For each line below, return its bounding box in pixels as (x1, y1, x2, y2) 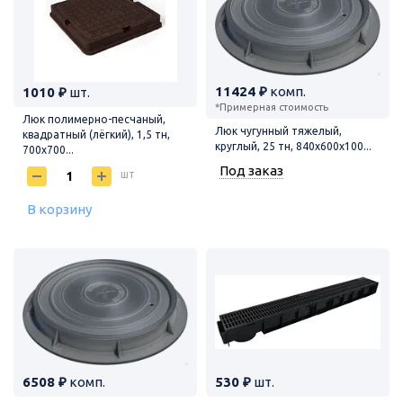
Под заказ (219, 162, 283, 178)
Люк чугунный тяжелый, (215, 124, 342, 137)
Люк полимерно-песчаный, (22, 112, 166, 125)
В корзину (27, 201, 92, 217)
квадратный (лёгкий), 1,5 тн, (22, 128, 170, 140)
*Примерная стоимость (215, 101, 328, 112)
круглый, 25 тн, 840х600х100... (215, 139, 372, 152)
